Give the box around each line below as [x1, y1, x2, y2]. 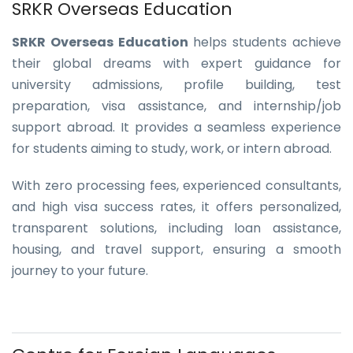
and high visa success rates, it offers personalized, [12, 198, 341, 216]
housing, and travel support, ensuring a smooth [12, 240, 341, 258]
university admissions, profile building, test [12, 76, 341, 94]
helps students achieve [188, 33, 342, 51]
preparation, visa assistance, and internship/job [12, 97, 341, 115]
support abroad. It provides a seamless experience [12, 118, 341, 136]
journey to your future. [12, 262, 148, 280]
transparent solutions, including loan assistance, [12, 219, 341, 237]
